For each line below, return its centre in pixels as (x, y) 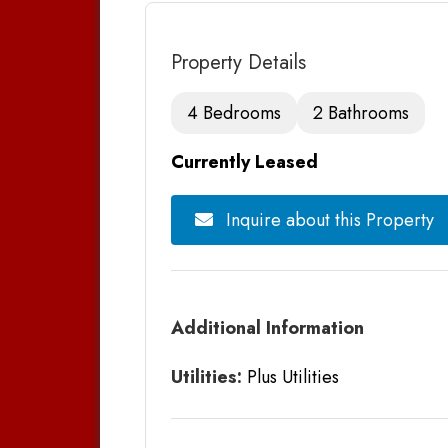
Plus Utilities (290, 376)
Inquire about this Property (327, 219)
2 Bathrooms (361, 112)
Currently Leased (244, 161)
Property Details (238, 62)
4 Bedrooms (234, 112)
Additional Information (267, 327)
